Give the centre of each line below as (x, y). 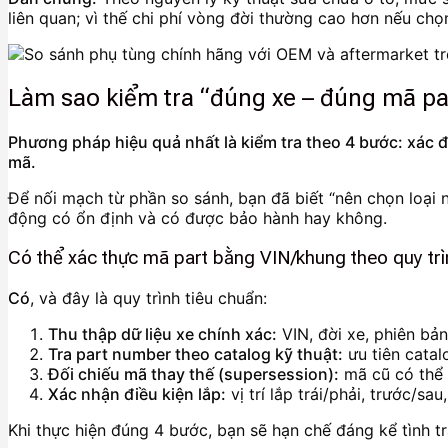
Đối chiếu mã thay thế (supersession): (193, 373)
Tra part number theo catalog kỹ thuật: (195, 353)
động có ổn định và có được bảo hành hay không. (197, 218)
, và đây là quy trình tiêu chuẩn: (148, 297)
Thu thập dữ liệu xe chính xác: (162, 333)
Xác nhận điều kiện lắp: (137, 393)
